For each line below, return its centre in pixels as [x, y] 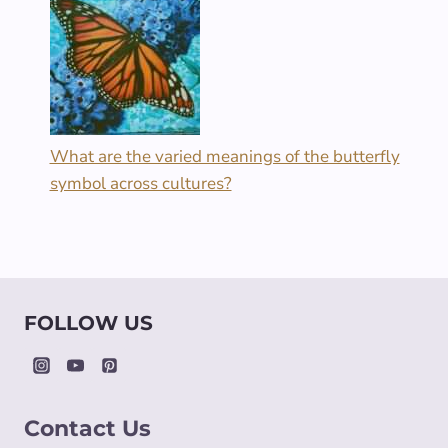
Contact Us [87, 429]
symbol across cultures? [140, 183]
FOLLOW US [88, 323]
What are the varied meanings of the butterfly [224, 156]
